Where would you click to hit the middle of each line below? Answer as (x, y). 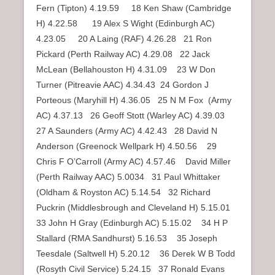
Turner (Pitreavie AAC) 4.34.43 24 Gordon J (122, 85)
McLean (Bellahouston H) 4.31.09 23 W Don (126, 70)
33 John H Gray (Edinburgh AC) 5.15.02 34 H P (132, 223)
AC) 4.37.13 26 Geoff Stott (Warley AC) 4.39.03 (134, 116)
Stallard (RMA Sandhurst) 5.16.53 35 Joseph (127, 238)
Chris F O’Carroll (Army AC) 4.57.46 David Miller (134, 162)
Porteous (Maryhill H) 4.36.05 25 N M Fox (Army (134, 100)
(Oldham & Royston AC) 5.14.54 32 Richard (123, 192)
